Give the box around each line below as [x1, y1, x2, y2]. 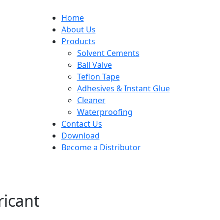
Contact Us [61, 118, 102, 129]
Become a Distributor [61, 142, 141, 153]
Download [61, 130, 100, 141]
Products [61, 36, 95, 47]
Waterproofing [77, 107, 133, 117]
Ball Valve [77, 59, 112, 70]
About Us [61, 24, 96, 35]
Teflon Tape [77, 71, 120, 82]
